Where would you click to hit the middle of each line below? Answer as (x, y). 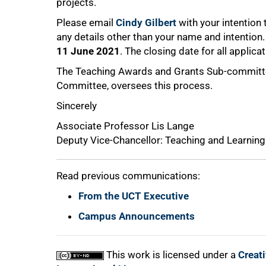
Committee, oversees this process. (134, 86)
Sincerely (77, 106)
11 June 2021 (88, 51)
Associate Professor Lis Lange (125, 126)
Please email (86, 23)
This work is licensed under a (171, 255)
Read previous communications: (128, 176)
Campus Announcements (137, 216)
